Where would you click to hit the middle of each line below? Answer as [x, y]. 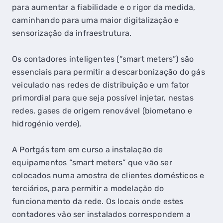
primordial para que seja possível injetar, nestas [103, 98]
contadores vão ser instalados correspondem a [101, 214]
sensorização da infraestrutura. [72, 33]
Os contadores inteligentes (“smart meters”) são [103, 59]
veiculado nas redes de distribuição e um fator [101, 85]
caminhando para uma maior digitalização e [96, 20]
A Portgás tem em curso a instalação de [88, 150]
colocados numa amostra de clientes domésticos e [108, 175]
